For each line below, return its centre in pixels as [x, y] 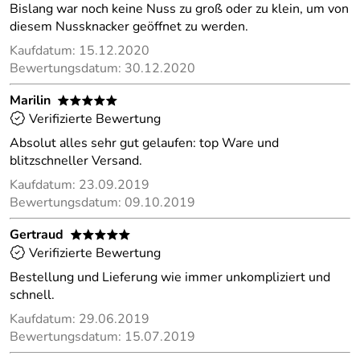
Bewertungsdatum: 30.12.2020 [102, 68]
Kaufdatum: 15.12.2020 [80, 51]
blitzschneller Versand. [76, 161]
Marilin [30, 100]
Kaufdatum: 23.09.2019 [80, 185]
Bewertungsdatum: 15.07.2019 [102, 337]
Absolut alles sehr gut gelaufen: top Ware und [144, 143]
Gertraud [37, 235]
